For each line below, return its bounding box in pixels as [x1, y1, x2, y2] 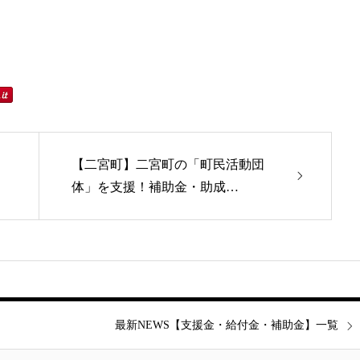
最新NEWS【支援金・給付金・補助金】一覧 [115, 319, 338, 331]
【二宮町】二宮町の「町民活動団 [72, 157, 264, 171]
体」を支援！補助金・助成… [72, 180, 239, 194]
